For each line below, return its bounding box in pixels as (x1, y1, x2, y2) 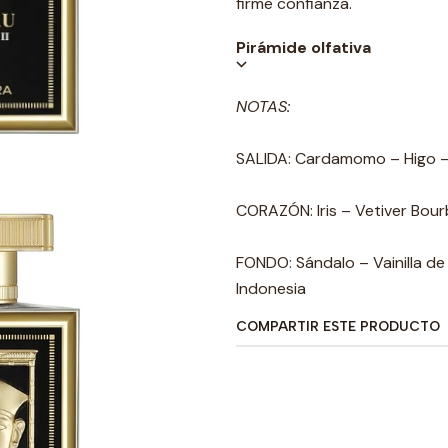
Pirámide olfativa (236, 37, 371, 59)
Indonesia (236, 278, 306, 300)
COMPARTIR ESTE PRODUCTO (236, 318, 440, 335)
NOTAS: (236, 96, 290, 118)
